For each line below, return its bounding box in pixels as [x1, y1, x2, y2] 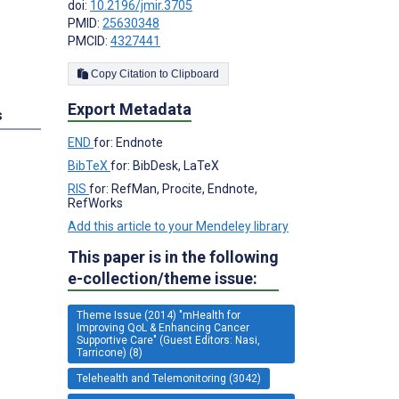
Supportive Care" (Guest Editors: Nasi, [77, 333, 260, 346]
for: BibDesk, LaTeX [110, 158, 219, 173]
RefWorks [68, 195, 123, 210]
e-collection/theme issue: [68, 268, 257, 288]
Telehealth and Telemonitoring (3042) [77, 371, 261, 385]
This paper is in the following [68, 247, 279, 266]
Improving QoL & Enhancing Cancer [77, 321, 249, 334]
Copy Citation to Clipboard [171, 67, 219, 80]
